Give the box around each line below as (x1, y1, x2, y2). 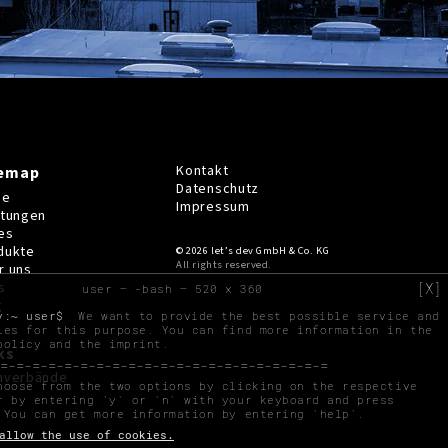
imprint (109, 336, 162, 351)
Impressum (176, 197, 250, 217)
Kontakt (176, 161, 229, 181)
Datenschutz (176, 179, 260, 199)
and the (41, 336, 110, 351)
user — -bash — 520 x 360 (82, 281, 263, 296)
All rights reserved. (176, 257, 272, 272)
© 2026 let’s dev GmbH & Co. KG (176, 243, 330, 258)
